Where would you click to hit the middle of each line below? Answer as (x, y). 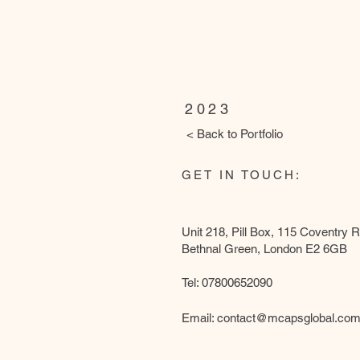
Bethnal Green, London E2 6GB (264, 249)
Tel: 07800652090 (227, 282)
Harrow (218, 35)
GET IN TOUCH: (241, 175)
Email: (199, 318)
